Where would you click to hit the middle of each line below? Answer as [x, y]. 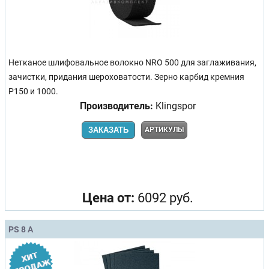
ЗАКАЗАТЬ [108, 130]
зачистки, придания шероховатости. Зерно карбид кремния [126, 77]
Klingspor [174, 106]
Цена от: [108, 198]
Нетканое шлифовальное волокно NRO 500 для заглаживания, [132, 62]
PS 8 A [21, 229]
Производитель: [116, 106]
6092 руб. [164, 198]
